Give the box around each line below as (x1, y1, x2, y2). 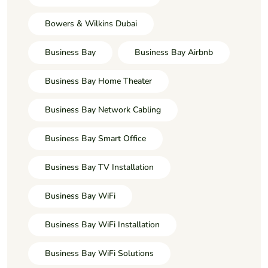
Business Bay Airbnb (135, 46, 213, 58)
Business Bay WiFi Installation (45, 218, 160, 230)
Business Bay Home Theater (45, 75, 152, 87)
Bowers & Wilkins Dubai (45, 17, 137, 29)
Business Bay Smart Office (45, 132, 146, 144)
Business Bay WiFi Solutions (45, 247, 154, 259)
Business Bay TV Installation (45, 161, 154, 173)
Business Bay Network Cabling (45, 103, 161, 115)
